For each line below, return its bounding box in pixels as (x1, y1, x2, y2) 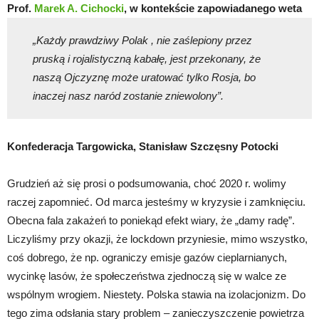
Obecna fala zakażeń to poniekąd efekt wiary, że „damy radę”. (7, 214, 295, 226)
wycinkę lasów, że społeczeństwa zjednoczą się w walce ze (7, 269, 286, 282)
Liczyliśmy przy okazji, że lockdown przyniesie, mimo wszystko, (7, 232, 308, 245)
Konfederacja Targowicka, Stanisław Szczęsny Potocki (7, 140, 278, 152)
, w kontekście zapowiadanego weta (124, 2, 302, 15)
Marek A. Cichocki (34, 2, 124, 15)
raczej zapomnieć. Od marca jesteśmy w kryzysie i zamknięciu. (7, 195, 305, 208)
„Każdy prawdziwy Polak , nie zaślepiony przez (32, 34, 252, 47)
